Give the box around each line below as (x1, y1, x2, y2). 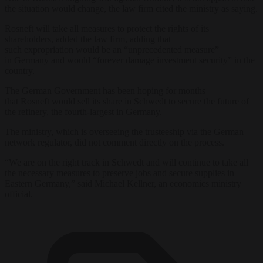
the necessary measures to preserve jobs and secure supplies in (5, 167, 234, 178)
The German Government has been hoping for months (5, 85, 205, 96)
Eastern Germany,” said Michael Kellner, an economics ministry (5, 178, 241, 188)
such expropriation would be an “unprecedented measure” (5, 44, 219, 55)
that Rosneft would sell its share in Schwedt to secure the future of (5, 96, 249, 106)
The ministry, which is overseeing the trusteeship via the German (5, 126, 244, 137)
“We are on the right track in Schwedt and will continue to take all (5, 157, 248, 167)
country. (5, 65, 35, 76)
